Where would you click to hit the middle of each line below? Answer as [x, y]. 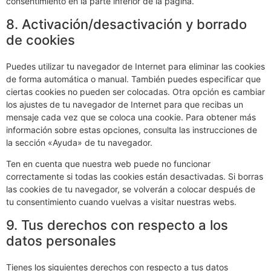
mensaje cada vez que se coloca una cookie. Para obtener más [131, 117]
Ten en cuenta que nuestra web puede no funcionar [108, 164]
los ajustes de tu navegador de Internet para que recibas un [125, 104]
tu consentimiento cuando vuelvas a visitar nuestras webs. [121, 202]
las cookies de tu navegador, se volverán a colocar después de [131, 189]
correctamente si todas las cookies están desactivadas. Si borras [135, 177]
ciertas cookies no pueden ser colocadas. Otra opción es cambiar [135, 91]
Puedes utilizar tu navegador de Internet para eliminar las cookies [135, 66]
